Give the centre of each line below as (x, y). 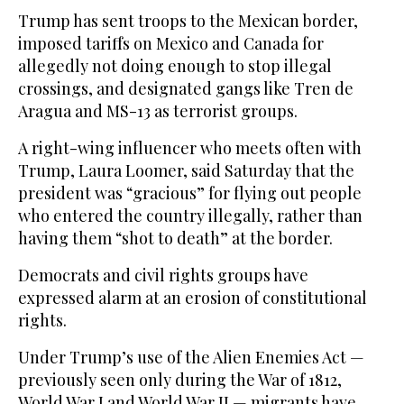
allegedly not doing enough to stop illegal (175, 66)
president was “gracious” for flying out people (190, 193)
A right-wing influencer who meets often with (190, 148)
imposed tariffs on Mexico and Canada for (171, 44)
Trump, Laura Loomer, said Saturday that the (186, 171)
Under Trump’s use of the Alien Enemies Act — (191, 358)
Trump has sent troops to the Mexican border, (188, 21)
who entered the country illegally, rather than (190, 216)
